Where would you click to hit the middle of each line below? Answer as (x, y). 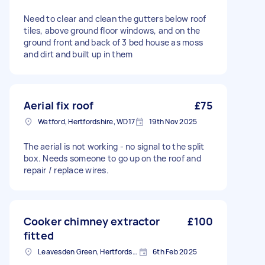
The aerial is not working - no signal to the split (114, 146)
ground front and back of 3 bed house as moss (113, 42)
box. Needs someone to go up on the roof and (112, 158)
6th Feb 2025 (175, 252)
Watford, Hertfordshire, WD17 (86, 122)
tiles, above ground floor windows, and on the (112, 30)
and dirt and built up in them (78, 54)
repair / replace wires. (66, 170)
